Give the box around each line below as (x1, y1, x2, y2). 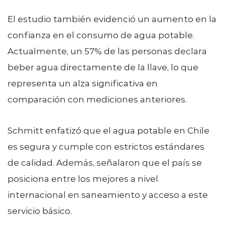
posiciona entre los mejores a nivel (8, 172, 158, 184)
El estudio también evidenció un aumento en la (8, 13, 216, 24)
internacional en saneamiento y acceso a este (8, 188, 208, 200)
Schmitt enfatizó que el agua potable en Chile (8, 124, 209, 136)
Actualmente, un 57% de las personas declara (8, 45, 207, 56)
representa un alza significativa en (8, 77, 158, 88)
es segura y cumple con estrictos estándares (8, 140, 204, 152)
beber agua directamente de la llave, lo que (8, 61, 198, 72)
